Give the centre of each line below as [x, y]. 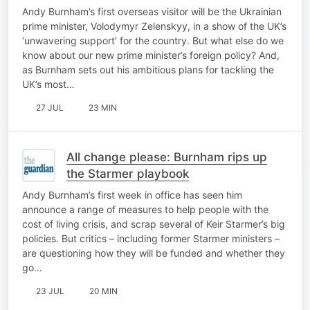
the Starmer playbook [128, 173]
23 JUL [50, 291]
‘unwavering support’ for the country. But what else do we [153, 40]
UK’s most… [48, 84]
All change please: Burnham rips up [167, 157]
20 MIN [103, 291]
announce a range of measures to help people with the [145, 209]
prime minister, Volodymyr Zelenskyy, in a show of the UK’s [154, 26]
